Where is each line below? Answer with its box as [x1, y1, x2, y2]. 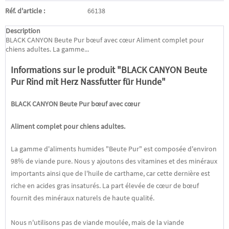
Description [6, 26, 40, 35]
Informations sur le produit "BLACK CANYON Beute [11, 64, 207, 76]
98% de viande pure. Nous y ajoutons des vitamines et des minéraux [11, 156, 217, 166]
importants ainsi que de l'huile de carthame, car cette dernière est [11, 169, 210, 178]
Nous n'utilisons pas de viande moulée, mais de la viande [11, 218, 184, 227]
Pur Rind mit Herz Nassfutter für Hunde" [11, 76, 166, 87]
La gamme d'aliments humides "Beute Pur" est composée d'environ [11, 144, 217, 153]
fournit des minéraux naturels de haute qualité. [11, 193, 154, 202]
